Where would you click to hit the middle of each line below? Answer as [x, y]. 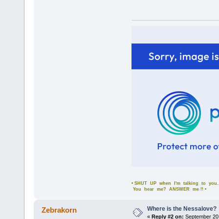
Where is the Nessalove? [182, 208]
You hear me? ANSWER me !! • [169, 189]
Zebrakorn [59, 210]
